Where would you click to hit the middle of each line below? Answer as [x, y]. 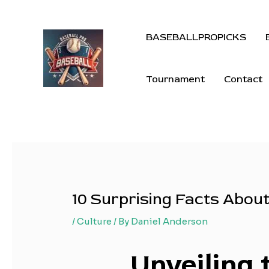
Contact [243, 79]
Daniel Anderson [170, 222]
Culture [95, 222]
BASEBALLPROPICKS [196, 37]
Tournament [175, 79]
